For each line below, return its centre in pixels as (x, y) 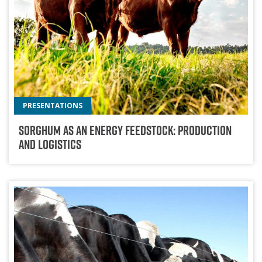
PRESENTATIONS (53, 105)
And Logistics (50, 144)
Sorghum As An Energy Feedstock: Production (125, 130)
